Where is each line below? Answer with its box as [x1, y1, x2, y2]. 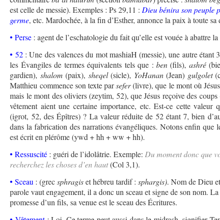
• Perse [10, 32, 32, 43]
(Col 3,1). [108, 159, 140, 170]
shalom [40, 70, 63, 81]
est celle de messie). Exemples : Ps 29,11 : [10, 4, 140, 15]
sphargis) [138, 176, 167, 187]
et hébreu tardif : [83, 176, 138, 187]
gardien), [10, 70, 40, 81]
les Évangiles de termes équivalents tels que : [10, 59, 154, 70]
